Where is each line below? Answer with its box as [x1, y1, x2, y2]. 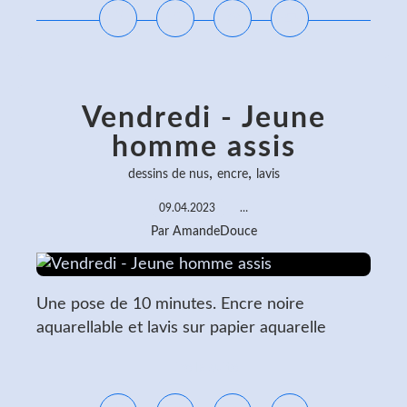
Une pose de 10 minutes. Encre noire [36, 296, 304, 313]
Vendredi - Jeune [81, 104, 326, 133]
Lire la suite [169, 361, 238, 374]
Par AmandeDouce [150, 225, 257, 238]
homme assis [111, 133, 296, 162]
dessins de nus [127, 168, 209, 181]
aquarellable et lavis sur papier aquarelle [36, 320, 326, 336]
